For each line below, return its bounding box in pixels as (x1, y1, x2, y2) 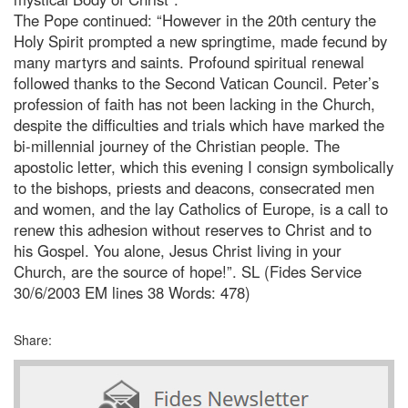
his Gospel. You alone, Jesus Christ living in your (14, 239, 342, 261)
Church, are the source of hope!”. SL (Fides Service (14, 260, 362, 282)
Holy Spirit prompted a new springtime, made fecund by (14, 29, 387, 52)
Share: (14, 330, 52, 349)
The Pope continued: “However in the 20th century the (14, 8, 376, 31)
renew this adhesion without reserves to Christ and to (14, 218, 372, 240)
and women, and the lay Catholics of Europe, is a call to (14, 197, 388, 219)
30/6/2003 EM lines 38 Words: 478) (14, 280, 250, 303)
